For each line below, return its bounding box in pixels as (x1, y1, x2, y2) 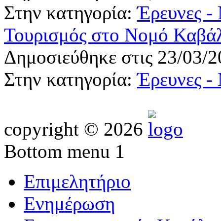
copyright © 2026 (4, 118, 143, 140)
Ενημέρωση (24, 192, 115, 214)
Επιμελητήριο (24, 170, 131, 192)
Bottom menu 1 (4, 140, 125, 162)
